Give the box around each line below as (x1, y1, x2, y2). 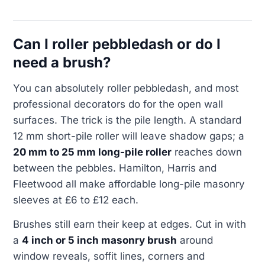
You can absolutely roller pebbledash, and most (13, 82, 239, 94)
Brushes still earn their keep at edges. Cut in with (13, 218, 246, 231)
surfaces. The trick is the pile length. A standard (13, 114, 241, 126)
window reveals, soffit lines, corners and (13, 250, 205, 263)
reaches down (172, 146, 242, 158)
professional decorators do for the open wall (13, 98, 223, 110)
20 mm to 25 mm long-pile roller (13, 146, 172, 158)
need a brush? (13, 54, 111, 72)
